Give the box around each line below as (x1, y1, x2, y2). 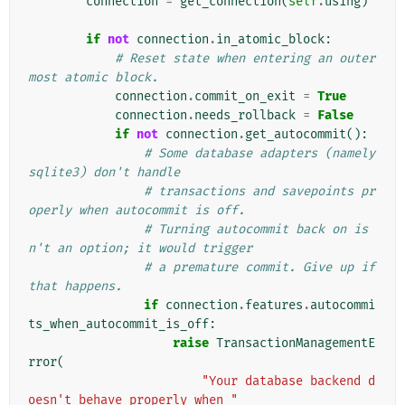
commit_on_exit (194, 89, 296, 105)
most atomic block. (28, 70, 158, 86)
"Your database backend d (202, 373, 375, 390)
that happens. (28, 278, 122, 295)
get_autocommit (245, 127, 346, 143)
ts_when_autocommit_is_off (28, 316, 209, 333)
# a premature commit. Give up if (144, 259, 375, 276)
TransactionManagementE (216, 335, 375, 352)
